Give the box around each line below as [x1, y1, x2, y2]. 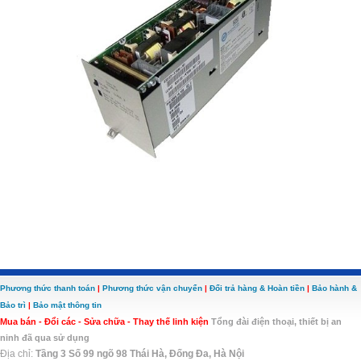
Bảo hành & [312, 284, 357, 293]
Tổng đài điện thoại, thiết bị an [209, 317, 342, 326]
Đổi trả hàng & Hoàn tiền [210, 284, 305, 293]
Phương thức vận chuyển [102, 284, 202, 293]
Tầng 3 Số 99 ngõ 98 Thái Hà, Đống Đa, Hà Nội [35, 348, 244, 359]
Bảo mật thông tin [33, 301, 102, 309]
